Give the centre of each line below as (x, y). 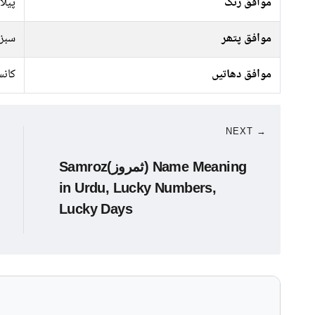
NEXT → (246, 131)
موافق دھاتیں (242, 75)
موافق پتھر (246, 39)
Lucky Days (96, 209)
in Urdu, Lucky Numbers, (138, 188)
